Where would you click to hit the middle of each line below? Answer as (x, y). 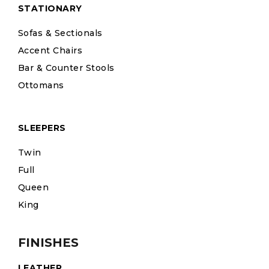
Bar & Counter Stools (66, 68)
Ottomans (41, 86)
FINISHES (48, 243)
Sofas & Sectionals (60, 33)
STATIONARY (50, 9)
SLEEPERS (42, 128)
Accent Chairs (50, 51)
